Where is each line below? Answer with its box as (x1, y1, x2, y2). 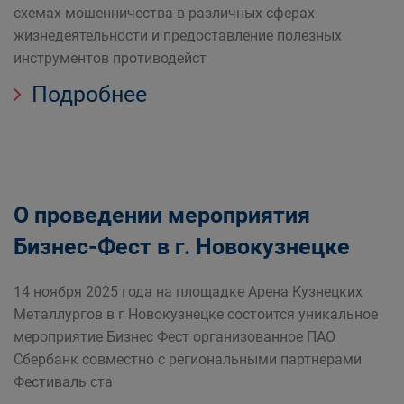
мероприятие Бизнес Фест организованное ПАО (14, 328, 335, 345)
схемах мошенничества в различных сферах (14, 5, 315, 22)
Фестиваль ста (14, 373, 113, 390)
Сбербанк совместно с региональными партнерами (14, 351, 362, 368)
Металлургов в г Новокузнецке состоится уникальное (14, 306, 378, 323)
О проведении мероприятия (14, 202, 310, 228)
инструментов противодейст (14, 50, 207, 67)
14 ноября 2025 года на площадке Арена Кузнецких (14, 283, 363, 300)
